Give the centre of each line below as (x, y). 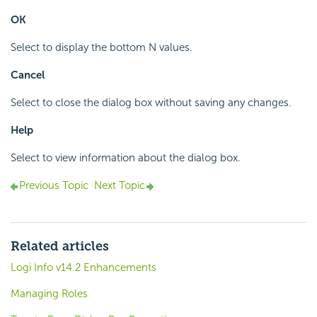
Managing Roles (49, 294)
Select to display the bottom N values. (102, 48)
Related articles (60, 247)
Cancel (28, 75)
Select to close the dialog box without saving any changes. (151, 103)
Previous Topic (54, 186)
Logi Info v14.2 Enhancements (83, 268)
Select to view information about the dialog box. (126, 158)
